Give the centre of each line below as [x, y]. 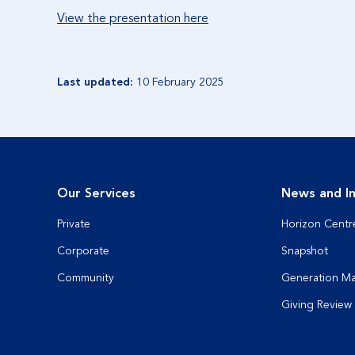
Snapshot [305, 251]
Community [86, 278]
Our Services [96, 193]
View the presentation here [133, 18]
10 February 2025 [180, 82]
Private [74, 224]
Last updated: [95, 82]
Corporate [83, 251]
